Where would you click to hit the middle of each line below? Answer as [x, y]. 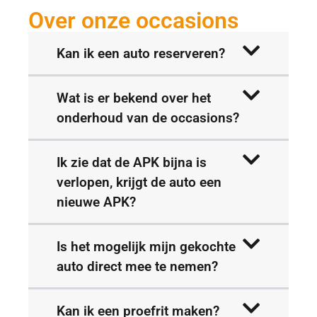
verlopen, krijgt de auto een [139, 182]
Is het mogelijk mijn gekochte [146, 246]
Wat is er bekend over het [134, 98]
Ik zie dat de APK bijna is [132, 162]
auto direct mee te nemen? [137, 266]
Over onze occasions [133, 20]
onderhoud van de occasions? [148, 117]
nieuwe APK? [96, 202]
